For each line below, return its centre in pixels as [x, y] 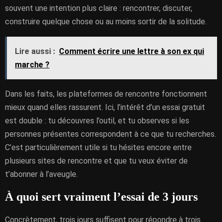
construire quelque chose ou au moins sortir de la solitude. [106, 22]
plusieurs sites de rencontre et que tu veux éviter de [96, 161]
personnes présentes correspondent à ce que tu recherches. [111, 134]
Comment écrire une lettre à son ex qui [132, 51]
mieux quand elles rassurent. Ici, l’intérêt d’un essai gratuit [105, 107]
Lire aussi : [35, 51]
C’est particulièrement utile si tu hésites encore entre [98, 147]
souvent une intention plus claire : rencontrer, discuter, [99, 8]
